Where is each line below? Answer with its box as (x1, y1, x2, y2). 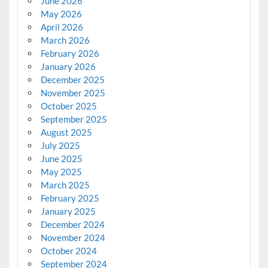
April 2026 (40, 21, 83, 32)
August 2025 (40, 126, 92, 138)
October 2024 (40, 245, 97, 256)
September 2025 (40, 113, 107, 124)
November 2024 (40, 232, 105, 243)
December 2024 (40, 218, 105, 230)
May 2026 (40, 8, 82, 19)
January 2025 (40, 205, 96, 217)
